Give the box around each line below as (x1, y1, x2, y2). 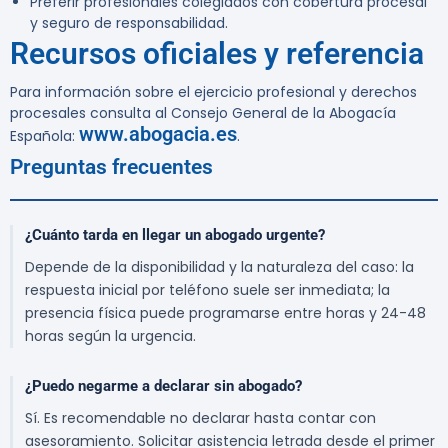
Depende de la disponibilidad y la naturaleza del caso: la (25, 257, 414, 278)
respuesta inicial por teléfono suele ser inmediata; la (25, 280, 390, 301)
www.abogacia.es (79, 122, 237, 147)
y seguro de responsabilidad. (30, 13, 228, 34)
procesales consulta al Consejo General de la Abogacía (10, 103, 396, 124)
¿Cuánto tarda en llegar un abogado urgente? (25, 226, 325, 245)
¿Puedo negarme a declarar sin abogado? (25, 377, 302, 396)
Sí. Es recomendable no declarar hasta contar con (25, 408, 376, 429)
